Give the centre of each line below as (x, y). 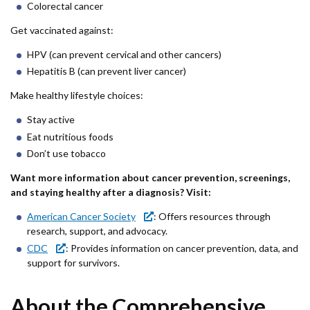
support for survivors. (73, 262)
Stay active (51, 120)
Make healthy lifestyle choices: (77, 95)
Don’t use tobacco (66, 154)
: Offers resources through (212, 217)
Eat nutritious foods (70, 136)
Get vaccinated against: (62, 30)
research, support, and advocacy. (97, 231)
